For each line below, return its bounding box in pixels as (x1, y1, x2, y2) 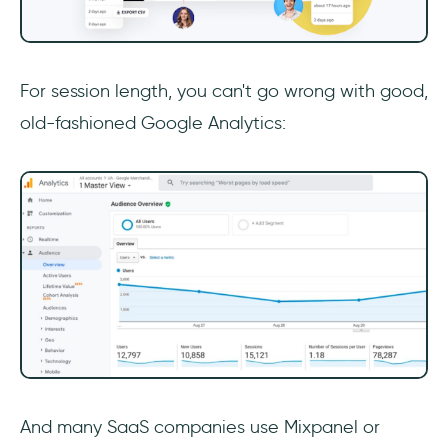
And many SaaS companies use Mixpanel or (20, 416, 380, 439)
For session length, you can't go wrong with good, (20, 80, 428, 103)
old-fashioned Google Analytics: (20, 112, 286, 135)
